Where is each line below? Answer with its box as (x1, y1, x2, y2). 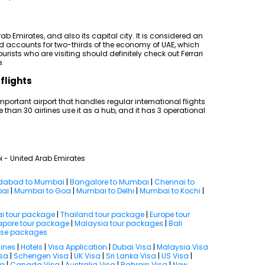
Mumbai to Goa (14, 186, 71, 196)
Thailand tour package (60, 209, 144, 219)
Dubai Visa (112, 242, 151, 252)
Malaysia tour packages (75, 218, 163, 228)
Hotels (21, 242, 43, 252)
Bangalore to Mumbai (70, 177, 149, 187)
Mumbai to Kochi (140, 186, 201, 196)
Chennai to (154, 177, 195, 187)
